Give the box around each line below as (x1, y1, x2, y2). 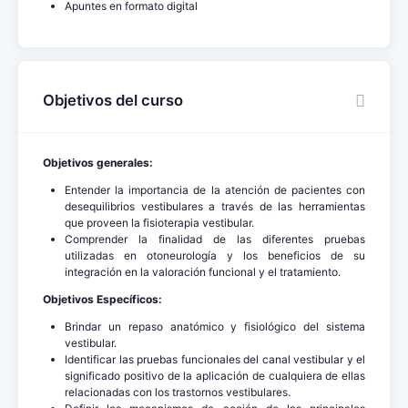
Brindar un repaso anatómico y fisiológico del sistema (65, 319, 365, 333)
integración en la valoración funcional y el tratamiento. (65, 264, 341, 279)
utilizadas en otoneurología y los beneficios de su (65, 248, 365, 262)
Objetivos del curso (43, 90, 183, 109)
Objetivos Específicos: (43, 291, 162, 306)
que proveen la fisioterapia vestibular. (65, 215, 254, 229)
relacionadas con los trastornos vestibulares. (65, 384, 291, 399)
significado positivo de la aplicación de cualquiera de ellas (65, 368, 365, 382)
